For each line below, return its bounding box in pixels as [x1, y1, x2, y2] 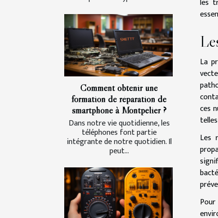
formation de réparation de [72, 92, 166, 105]
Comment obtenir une [80, 81, 158, 93]
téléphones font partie [81, 126, 157, 139]
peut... [109, 144, 129, 158]
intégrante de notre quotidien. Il [66, 135, 172, 148]
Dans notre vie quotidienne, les [68, 116, 170, 130]
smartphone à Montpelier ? [72, 104, 166, 116]
